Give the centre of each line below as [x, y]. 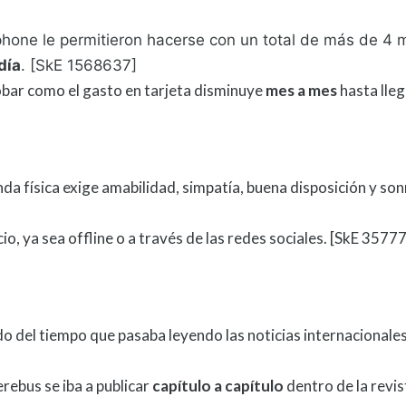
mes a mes [303, 91]
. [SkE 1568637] [79, 66]
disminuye [230, 91]
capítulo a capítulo [219, 386]
